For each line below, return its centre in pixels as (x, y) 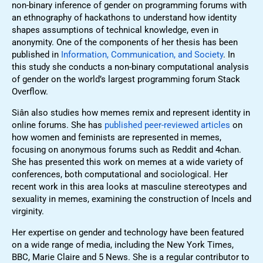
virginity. (28, 211)
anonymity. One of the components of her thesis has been (125, 42)
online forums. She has (58, 125)
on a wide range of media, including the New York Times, (123, 245)
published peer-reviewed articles (167, 125)
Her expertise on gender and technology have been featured (128, 232)
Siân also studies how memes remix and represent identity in (131, 112)
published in (36, 54)
